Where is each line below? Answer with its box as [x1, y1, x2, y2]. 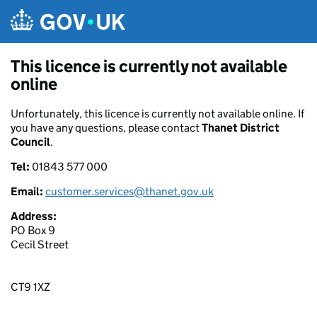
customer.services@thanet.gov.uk [45, 185, 214, 198]
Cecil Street [11, 238, 69, 251]
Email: [11, 185, 45, 198]
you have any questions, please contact [11, 121, 202, 134]
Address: [11, 209, 57, 223]
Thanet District [202, 121, 279, 134]
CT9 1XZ [11, 280, 50, 294]
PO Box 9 [11, 224, 55, 237]
